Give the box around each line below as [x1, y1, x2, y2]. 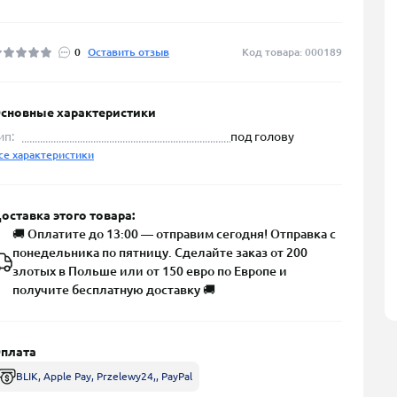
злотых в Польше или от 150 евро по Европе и [12, 264, 287, 278]
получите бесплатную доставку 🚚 [12, 283, 215, 297]
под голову [230, 129, 294, 144]
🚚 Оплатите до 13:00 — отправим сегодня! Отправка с [12, 227, 336, 241]
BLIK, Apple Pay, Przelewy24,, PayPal [16, 370, 192, 383]
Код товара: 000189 [242, 46, 342, 58]
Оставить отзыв [88, 46, 169, 58]
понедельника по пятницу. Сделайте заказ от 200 [12, 245, 307, 260]
